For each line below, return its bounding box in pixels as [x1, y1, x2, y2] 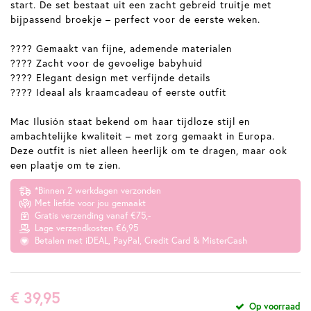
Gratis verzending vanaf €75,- [32, 209, 151, 221]
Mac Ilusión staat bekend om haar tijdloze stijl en [10, 114, 250, 128]
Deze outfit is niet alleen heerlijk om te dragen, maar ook [10, 143, 287, 157]
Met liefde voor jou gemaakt [32, 196, 146, 209]
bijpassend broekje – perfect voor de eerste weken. [10, 12, 260, 26]
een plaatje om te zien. [10, 158, 121, 171]
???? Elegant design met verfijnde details [10, 70, 210, 84]
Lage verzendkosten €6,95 [32, 221, 138, 234]
